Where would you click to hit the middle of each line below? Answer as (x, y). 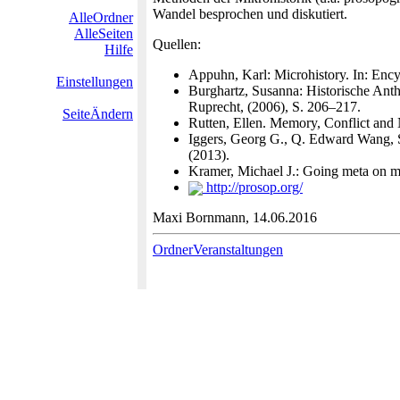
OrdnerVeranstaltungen (218, 250)
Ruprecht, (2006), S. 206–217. (275, 107)
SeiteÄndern (98, 114)
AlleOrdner (101, 17)
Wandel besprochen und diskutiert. (250, 14)
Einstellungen (95, 82)
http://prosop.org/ (253, 187)
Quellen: (177, 44)
